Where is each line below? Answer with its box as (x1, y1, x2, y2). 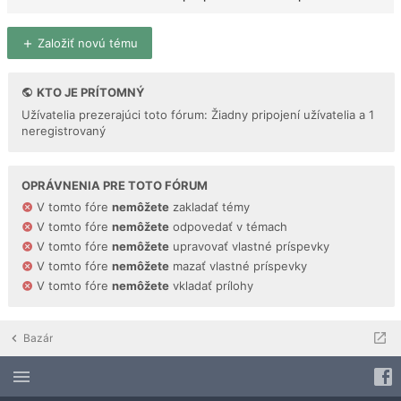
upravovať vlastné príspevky (169, 238, 329, 253)
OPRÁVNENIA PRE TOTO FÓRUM (21, 177, 208, 192)
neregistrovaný (21, 123, 106, 138)
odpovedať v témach (169, 218, 287, 234)
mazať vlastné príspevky (169, 258, 307, 273)
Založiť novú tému (34, 35, 138, 50)
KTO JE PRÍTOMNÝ (34, 84, 144, 99)
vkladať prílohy (169, 277, 253, 293)
